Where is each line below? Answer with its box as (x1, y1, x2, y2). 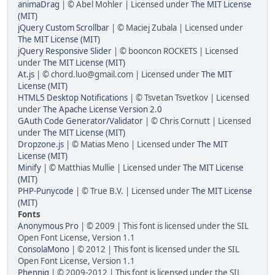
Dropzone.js (18, 139, 64, 150)
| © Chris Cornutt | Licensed (143, 115, 251, 126)
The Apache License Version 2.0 (43, 104, 162, 115)
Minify (18, 162, 41, 173)
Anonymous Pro (18, 220, 79, 231)
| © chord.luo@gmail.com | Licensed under (34, 69, 201, 80)
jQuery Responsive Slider (18, 45, 112, 56)
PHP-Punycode (18, 185, 74, 196)
